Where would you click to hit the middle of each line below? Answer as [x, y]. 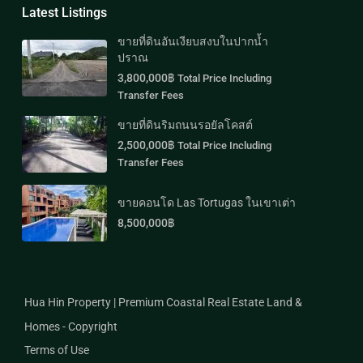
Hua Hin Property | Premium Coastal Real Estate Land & [163, 302]
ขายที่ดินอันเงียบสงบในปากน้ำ [193, 41]
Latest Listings [64, 12]
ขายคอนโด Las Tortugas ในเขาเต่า [207, 202]
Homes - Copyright [71, 326]
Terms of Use [57, 350]
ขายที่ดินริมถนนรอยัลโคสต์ [185, 125]
